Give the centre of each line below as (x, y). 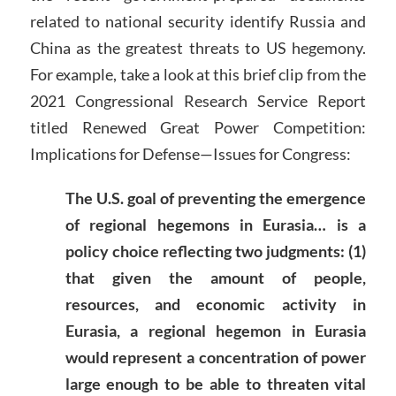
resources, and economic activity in (216, 305)
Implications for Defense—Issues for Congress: (190, 154)
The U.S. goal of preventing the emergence (216, 198)
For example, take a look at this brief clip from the (198, 75)
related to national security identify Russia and (198, 22)
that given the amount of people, (216, 278)
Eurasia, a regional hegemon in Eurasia (216, 331)
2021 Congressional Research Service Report (198, 101)
